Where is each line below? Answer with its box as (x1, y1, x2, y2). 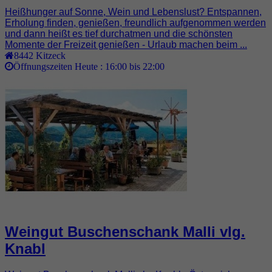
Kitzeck (36, 50, 66, 60)
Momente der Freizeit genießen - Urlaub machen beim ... (5, 39, 247, 50)
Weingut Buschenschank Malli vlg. (5, 223, 245, 240)
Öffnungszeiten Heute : (13, 61, 105, 71)
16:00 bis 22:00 (105, 61, 165, 71)
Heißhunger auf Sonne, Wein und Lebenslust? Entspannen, (5, 6, 262, 17)
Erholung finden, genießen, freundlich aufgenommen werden (5, 17, 266, 28)
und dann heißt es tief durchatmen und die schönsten (5, 28, 233, 39)
